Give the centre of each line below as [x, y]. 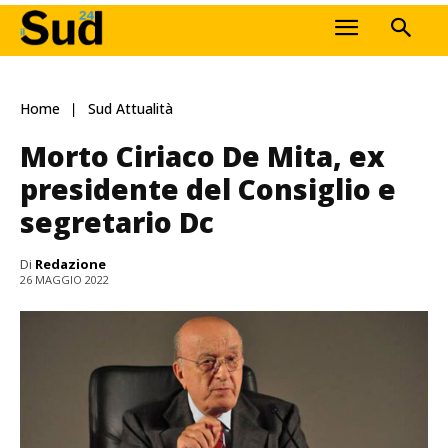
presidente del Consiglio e [208, 188]
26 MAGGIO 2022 [64, 280]
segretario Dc [117, 221]
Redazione [70, 263]
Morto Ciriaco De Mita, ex [202, 155]
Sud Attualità [130, 109]
